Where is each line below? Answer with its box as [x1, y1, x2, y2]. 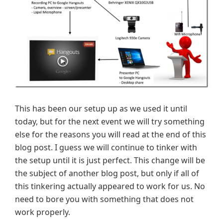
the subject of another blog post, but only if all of [15, 167, 199, 179]
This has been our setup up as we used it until [15, 103, 187, 114]
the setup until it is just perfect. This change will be [15, 154, 205, 166]
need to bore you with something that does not [15, 193, 194, 205]
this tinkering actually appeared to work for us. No [15, 180, 205, 192]
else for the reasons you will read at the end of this [15, 128, 206, 140]
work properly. [15, 206, 70, 218]
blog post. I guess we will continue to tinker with [15, 141, 197, 153]
